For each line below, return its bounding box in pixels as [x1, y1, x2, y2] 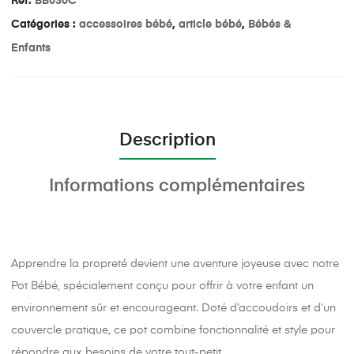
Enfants [11, 43, 51, 55]
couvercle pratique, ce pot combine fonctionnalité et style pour [11, 324, 335, 336]
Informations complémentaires [49, 177, 305, 195]
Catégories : [11, 19, 79, 31]
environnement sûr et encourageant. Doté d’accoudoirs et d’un [11, 302, 336, 314]
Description [119, 131, 216, 149]
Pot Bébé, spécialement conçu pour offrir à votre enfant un [11, 280, 314, 292]
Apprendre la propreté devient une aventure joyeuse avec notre [11, 258, 339, 269]
